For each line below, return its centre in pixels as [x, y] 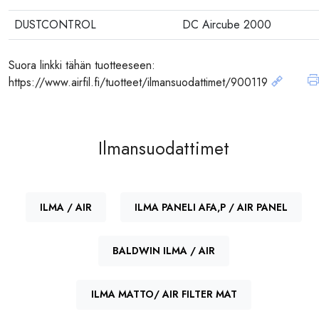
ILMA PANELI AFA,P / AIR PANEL [211, 207]
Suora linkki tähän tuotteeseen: [82, 66]
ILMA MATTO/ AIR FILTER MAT [164, 294]
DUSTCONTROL [55, 25]
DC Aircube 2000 [227, 25]
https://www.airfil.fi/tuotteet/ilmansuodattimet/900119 [140, 83]
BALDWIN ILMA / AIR [164, 250]
